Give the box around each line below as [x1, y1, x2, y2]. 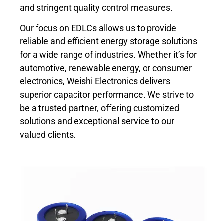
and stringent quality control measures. [20, 2, 173, 13]
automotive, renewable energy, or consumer [20, 63, 192, 74]
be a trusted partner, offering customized [20, 103, 179, 113]
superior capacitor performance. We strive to [20, 89, 194, 100]
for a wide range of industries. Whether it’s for [20, 49, 197, 60]
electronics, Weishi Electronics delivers [20, 76, 170, 87]
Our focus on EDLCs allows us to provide [20, 23, 176, 34]
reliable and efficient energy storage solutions [20, 36, 197, 47]
